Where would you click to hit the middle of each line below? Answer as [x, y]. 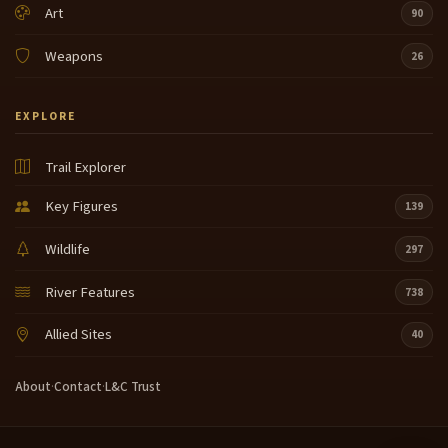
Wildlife [68, 249]
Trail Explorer [86, 167]
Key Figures [82, 207]
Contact [78, 387]
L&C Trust [133, 387]
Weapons [74, 56]
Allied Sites [79, 335]
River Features [90, 292]
